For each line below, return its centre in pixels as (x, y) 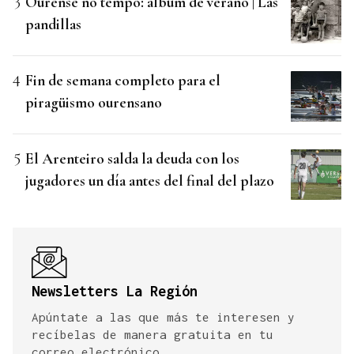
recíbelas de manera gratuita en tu (153, 335)
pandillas (53, 24)
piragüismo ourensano (94, 103)
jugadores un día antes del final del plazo (150, 181)
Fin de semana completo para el (123, 81)
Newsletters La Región (115, 292)
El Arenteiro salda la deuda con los (132, 159)
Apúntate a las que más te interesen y (163, 317)
